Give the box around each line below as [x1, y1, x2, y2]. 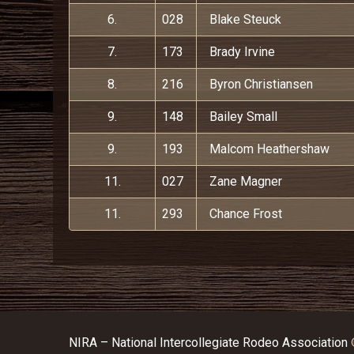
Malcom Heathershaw [209, 141, 330, 156]
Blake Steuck [209, 11, 281, 27]
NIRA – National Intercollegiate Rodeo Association [69, 334, 348, 350]
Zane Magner [209, 173, 282, 189]
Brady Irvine [209, 43, 275, 59]
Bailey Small [209, 108, 277, 124]
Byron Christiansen [209, 76, 313, 92]
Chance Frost [209, 205, 282, 221]
